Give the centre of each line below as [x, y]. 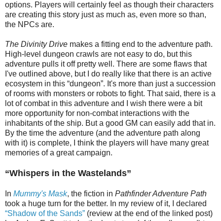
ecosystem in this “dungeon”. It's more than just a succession [110, 83]
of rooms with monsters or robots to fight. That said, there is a [110, 93]
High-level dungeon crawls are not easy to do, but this [98, 54]
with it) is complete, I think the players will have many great [107, 143]
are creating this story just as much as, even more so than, [106, 14]
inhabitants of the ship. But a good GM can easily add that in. [110, 123]
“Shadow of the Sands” [45, 213]
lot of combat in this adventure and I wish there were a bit [104, 103]
